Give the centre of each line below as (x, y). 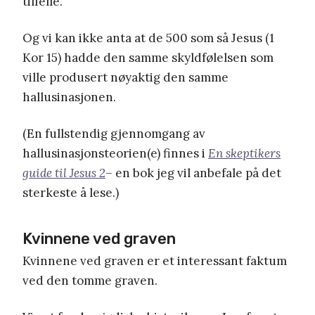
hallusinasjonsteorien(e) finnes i (115, 153)
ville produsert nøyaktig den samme (126, 77)
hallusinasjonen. (69, 97)
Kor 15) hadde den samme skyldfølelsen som (148, 57)
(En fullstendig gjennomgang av (114, 133)
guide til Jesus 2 (64, 173)
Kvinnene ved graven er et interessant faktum (155, 261)
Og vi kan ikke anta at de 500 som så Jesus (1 (148, 38)
